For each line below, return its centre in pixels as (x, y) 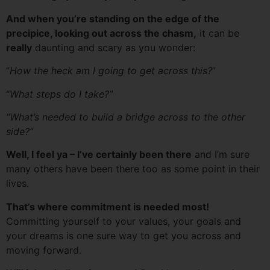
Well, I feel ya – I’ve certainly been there (99, 155)
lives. (17, 184)
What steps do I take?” (61, 94)
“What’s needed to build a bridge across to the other (126, 117)
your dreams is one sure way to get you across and (124, 235)
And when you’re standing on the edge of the (113, 18)
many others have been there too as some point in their (133, 169)
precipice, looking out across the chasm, (101, 33)
